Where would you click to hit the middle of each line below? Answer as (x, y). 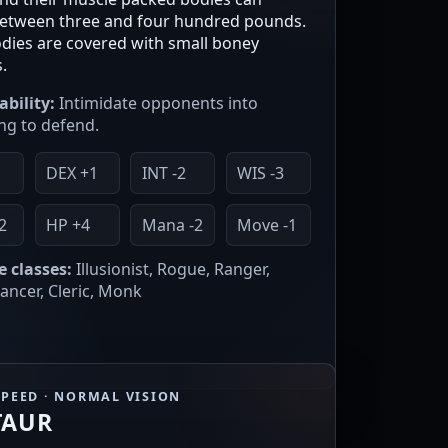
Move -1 (267, 225)
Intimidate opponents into (156, 103)
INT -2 (163, 173)
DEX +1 (71, 173)
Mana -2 (172, 225)
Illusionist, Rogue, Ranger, (171, 269)
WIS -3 (261, 173)
